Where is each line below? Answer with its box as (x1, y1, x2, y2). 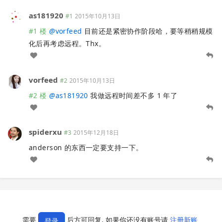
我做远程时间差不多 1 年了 (88, 90, 178, 100)
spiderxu (29, 126, 62, 137)
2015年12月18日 (73, 128, 119, 137)
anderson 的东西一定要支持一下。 (29, 142, 143, 152)
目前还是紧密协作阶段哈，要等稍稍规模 (82, 26, 213, 36)
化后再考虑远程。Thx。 (29, 38, 106, 48)
